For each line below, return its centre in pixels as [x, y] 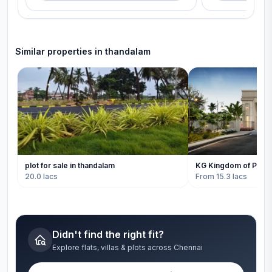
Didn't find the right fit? [108, 234]
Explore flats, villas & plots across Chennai [127, 247]
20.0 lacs [41, 176]
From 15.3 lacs [221, 176]
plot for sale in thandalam [70, 165]
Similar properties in [60, 51]
